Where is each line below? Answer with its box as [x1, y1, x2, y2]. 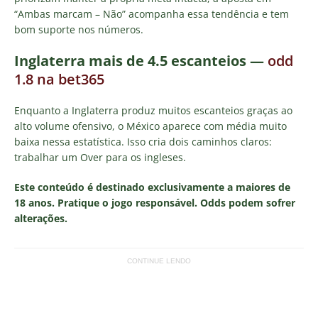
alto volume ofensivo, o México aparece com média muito [14, 119, 287, 133]
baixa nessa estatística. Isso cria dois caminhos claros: [14, 135, 272, 149]
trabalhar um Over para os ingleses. [14, 150, 186, 165]
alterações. [14, 212, 67, 226]
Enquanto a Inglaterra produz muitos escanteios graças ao [14, 104, 292, 118]
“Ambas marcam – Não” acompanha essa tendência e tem [14, 7, 289, 21]
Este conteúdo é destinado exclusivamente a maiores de [14, 180, 290, 194]
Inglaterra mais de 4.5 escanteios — [14, 51, 268, 71]
